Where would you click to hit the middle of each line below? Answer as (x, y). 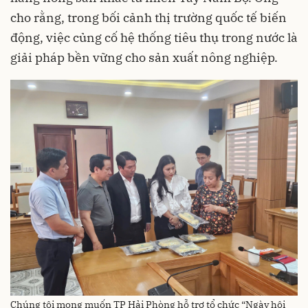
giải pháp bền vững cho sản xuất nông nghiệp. (144, 57)
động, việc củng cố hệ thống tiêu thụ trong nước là (154, 37)
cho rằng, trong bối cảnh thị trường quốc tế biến (148, 18)
